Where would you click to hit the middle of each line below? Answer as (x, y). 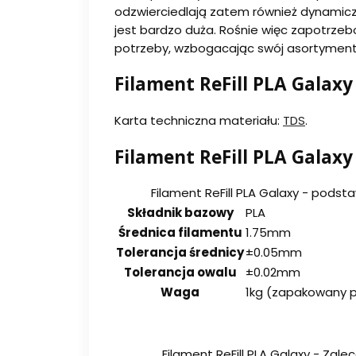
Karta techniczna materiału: (199, 121)
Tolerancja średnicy (180, 253)
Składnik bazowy (180, 213)
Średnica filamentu (180, 233)
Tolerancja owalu (180, 273)
